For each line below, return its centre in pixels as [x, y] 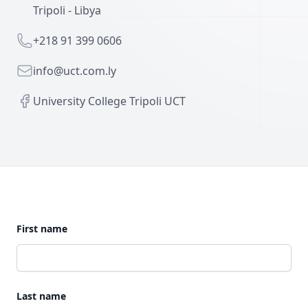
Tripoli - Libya [67, 10]
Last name [41, 296]
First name [42, 229]
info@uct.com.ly [75, 71]
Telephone [43, 40]
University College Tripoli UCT [109, 101]
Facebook [41, 100]
